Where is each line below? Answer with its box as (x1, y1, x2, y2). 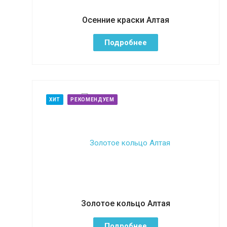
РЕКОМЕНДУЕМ (70, 96, 115, 102)
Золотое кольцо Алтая (81, 198, 170, 208)
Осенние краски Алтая (82, 15, 169, 25)
